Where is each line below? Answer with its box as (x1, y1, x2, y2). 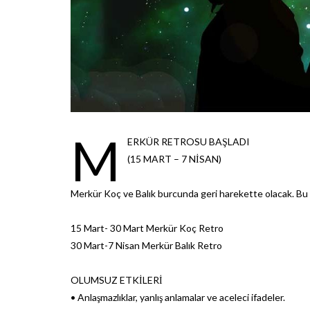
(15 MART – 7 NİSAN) (127, 152, 221, 165)
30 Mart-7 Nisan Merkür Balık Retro (71, 239, 222, 251)
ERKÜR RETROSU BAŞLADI (127, 135, 250, 147)
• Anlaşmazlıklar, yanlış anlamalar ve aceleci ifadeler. (71, 291, 285, 303)
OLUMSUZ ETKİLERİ (71, 273, 163, 286)
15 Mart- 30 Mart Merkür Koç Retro (71, 221, 224, 234)
